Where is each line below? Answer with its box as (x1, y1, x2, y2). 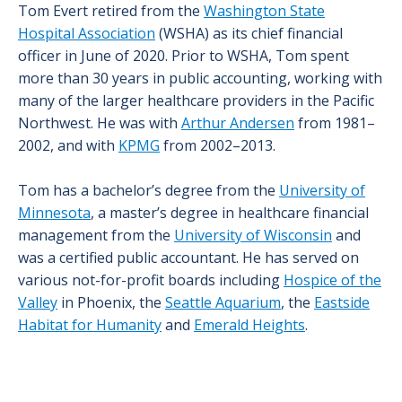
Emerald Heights (194, 315, 305, 336)
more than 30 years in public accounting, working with (18, 68, 382, 89)
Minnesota (18, 203, 91, 223)
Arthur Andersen (181, 113, 294, 134)
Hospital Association (18, 23, 155, 44)
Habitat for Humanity (18, 315, 162, 336)
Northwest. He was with (18, 113, 181, 134)
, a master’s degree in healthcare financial (91, 203, 369, 223)
